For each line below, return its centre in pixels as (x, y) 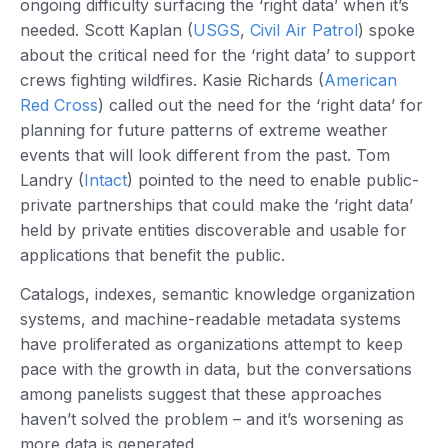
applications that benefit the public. (152, 254)
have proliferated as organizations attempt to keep (211, 344)
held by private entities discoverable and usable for (213, 229)
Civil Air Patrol (304, 29)
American (360, 79)
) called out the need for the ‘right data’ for (260, 104)
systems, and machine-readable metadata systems (210, 319)
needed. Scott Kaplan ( (106, 29)
